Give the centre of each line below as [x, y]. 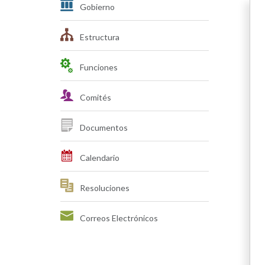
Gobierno [96, 7]
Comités [95, 97]
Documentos [103, 127]
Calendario [99, 158]
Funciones [98, 67]
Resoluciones [104, 188]
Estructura [99, 37]
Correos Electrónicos [118, 218]
